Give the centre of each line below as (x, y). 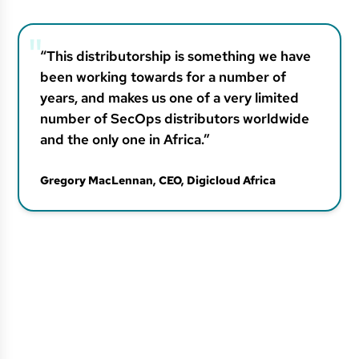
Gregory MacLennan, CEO (111, 180)
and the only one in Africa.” (125, 140)
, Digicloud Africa (229, 180)
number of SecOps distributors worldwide (175, 119)
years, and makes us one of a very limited (170, 98)
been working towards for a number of (163, 77)
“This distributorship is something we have (176, 56)
